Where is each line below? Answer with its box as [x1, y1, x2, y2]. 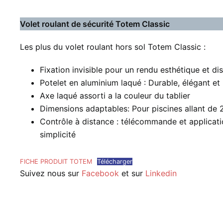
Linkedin [145, 168, 177, 178]
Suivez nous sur [20, 168, 82, 178]
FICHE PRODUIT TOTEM [20, 158, 92, 165]
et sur [119, 168, 145, 178]
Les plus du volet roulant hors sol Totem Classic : [20, 42, 206, 52]
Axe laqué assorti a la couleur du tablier [40, 91, 190, 101]
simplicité [40, 129, 76, 139]
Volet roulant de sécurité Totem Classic [20, 19, 170, 29]
